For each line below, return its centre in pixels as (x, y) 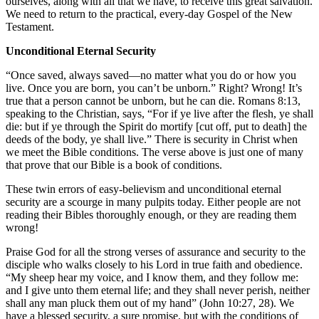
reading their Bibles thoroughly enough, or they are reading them (151, 214)
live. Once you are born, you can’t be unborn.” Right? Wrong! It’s (154, 88)
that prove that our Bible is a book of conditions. (114, 164)
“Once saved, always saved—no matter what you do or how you (151, 75)
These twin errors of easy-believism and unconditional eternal (143, 189)
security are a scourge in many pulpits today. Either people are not (153, 202)
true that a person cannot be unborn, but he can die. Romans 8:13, (153, 100)
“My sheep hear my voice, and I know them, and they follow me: (152, 277)
